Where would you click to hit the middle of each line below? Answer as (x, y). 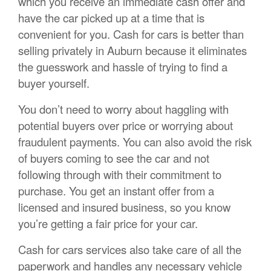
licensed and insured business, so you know (124, 207)
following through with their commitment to (120, 175)
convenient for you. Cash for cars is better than (131, 34)
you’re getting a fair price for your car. (108, 224)
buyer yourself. (54, 83)
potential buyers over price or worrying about (126, 126)
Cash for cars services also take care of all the (130, 250)
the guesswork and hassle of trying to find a (123, 67)
